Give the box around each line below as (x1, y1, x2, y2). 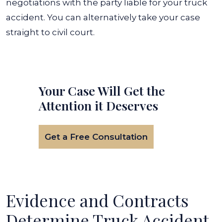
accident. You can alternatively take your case (6, 12, 200, 22)
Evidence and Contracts (6, 189, 189, 212)
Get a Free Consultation (45, 132, 148, 142)
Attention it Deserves (39, 97, 158, 113)
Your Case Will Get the (39, 82, 165, 99)
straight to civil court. (6, 27, 95, 37)
